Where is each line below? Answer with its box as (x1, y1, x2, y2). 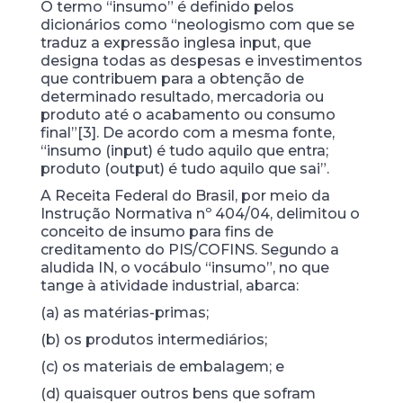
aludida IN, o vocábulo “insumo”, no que (40, 259, 329, 276)
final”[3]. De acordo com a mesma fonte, (40, 124, 335, 141)
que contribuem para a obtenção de (40, 70, 304, 87)
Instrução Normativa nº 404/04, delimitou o (40, 205, 360, 222)
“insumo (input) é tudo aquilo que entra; (40, 142, 328, 159)
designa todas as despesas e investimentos (40, 52, 363, 69)
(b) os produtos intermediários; (40, 331, 267, 348)
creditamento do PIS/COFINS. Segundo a (40, 241, 339, 258)
